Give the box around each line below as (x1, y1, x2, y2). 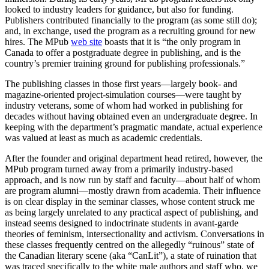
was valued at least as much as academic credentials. (5, 133, 202, 144)
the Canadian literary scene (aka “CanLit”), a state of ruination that (5, 250, 256, 261)
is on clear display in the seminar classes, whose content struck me (5, 196, 255, 207)
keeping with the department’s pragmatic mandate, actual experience (5, 122, 262, 133)
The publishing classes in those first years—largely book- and (5, 79, 237, 89)
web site (71, 37, 102, 47)
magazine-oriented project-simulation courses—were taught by (5, 89, 241, 100)
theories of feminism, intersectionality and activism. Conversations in (5, 229, 264, 240)
